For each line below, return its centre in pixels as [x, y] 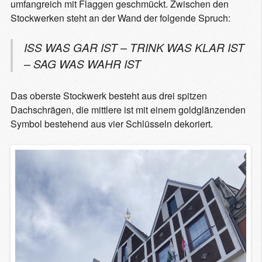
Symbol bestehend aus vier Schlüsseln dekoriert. [112, 124]
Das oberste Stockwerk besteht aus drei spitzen [109, 96]
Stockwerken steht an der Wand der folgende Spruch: [120, 18]
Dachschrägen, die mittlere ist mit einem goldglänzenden [128, 110]
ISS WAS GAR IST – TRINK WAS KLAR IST [135, 47]
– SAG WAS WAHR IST [83, 64]
